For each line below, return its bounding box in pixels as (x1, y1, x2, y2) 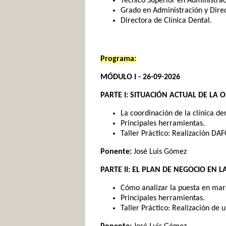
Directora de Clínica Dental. (121, 17, 212, 25)
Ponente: (100, 148, 132, 156)
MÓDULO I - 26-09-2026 (100, 73, 180, 81)
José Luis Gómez (132, 148, 187, 156)
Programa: (100, 55, 136, 63)
